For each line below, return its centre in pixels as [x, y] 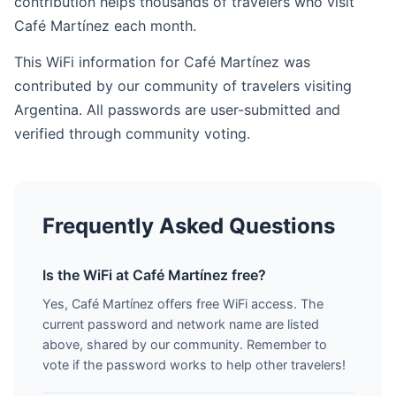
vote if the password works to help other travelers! [194, 365]
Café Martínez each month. [105, 26]
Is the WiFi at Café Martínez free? [154, 275]
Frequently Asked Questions [189, 226]
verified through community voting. [132, 133]
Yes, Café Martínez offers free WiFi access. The [183, 304]
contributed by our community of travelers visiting [183, 86]
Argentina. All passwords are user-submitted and [177, 110]
